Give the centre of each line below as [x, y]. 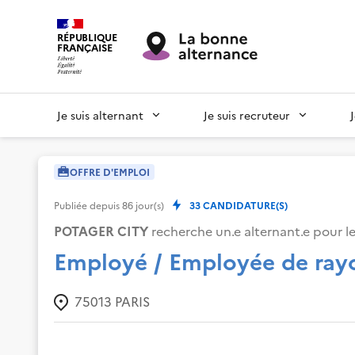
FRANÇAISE [85, 47]
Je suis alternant [100, 115]
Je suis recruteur [247, 115]
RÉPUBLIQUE [87, 37]
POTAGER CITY [101, 230]
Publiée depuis [88, 204]
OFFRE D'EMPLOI [110, 171]
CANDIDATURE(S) [244, 204]
